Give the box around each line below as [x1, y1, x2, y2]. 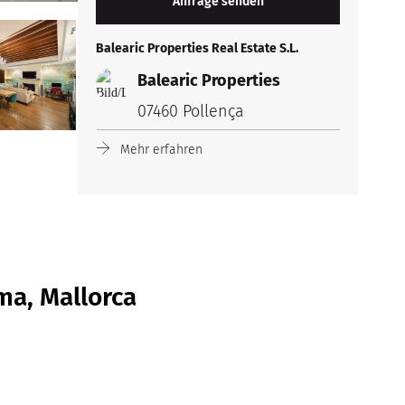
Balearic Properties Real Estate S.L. [96, 41, 298, 57]
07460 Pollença [137, 101, 245, 122]
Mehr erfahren [116, 142, 202, 158]
